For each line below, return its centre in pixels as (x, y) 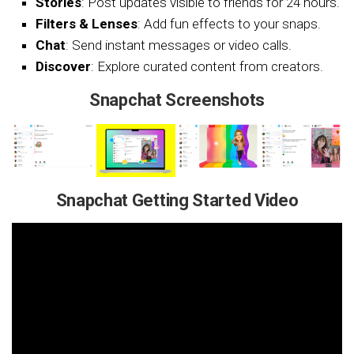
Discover (63, 66)
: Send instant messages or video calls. (179, 45)
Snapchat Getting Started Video (177, 200)
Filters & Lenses (87, 24)
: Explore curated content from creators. (207, 66)
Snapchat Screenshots (177, 100)
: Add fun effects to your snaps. (229, 24)
